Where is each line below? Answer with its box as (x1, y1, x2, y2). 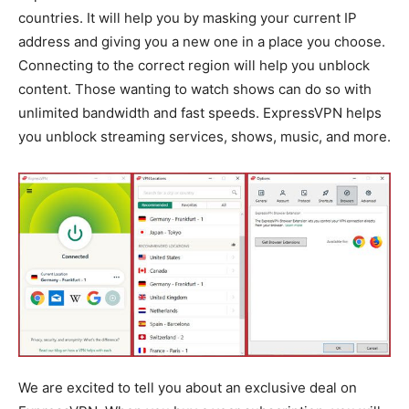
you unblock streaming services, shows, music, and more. (18, 127, 391, 145)
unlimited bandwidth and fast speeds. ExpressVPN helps (18, 103, 382, 121)
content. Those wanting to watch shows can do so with (18, 79, 372, 98)
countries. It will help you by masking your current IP (18, 8, 357, 26)
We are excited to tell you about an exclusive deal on (18, 378, 357, 396)
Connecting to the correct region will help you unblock (18, 56, 370, 74)
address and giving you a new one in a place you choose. (18, 32, 385, 50)
